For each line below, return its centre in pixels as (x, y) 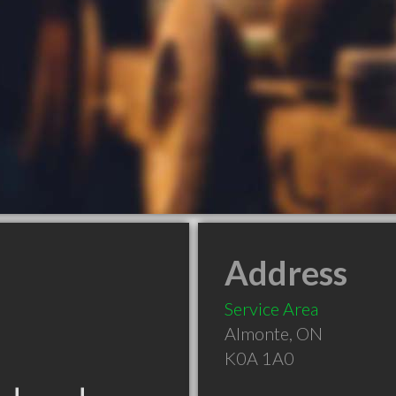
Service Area (271, 308)
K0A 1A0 (259, 358)
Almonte (257, 333)
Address (286, 272)
